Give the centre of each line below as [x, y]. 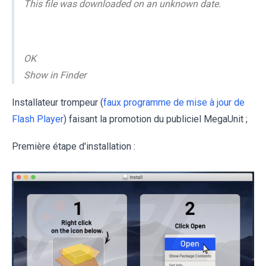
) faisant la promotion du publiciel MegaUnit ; [156, 119]
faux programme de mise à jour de [174, 102]
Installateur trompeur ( [58, 102]
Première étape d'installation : [74, 146]
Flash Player [38, 119]
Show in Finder [55, 75]
